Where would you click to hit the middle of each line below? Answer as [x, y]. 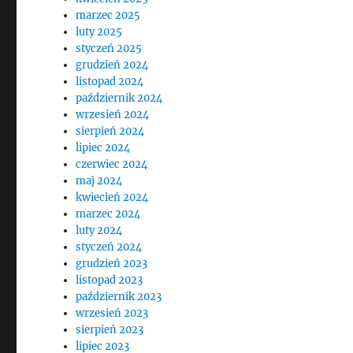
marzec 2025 [108, 15]
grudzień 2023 [112, 264]
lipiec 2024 [103, 148]
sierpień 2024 [110, 131]
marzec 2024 [108, 214]
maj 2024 [99, 181]
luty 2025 [99, 32]
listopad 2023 [110, 280]
